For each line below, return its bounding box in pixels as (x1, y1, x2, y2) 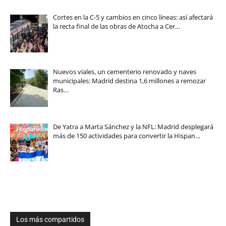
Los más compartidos (16, 215, 84, 224)
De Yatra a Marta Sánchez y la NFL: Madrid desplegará (52, 122, 213, 131)
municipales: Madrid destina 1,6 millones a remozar (52, 76, 206, 86)
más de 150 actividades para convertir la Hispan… (52, 131, 200, 140)
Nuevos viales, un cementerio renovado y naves (52, 67, 196, 77)
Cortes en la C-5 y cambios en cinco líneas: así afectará (52, 13, 213, 22)
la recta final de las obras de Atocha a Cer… (52, 22, 180, 31)
